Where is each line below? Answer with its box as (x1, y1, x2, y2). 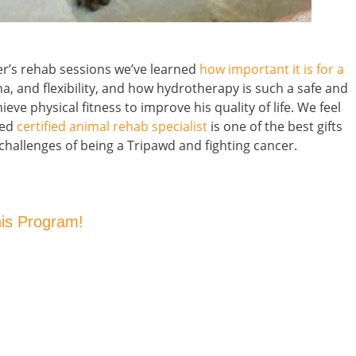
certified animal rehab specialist (17, 118, 207, 136)
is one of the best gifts (207, 118, 342, 136)
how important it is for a (199, 60, 344, 79)
